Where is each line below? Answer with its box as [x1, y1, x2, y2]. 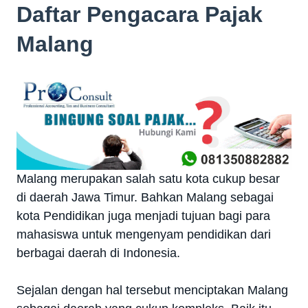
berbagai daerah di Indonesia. [16, 246, 180, 261]
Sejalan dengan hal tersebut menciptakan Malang [16, 283, 288, 298]
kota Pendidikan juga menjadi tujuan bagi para [16, 209, 270, 223]
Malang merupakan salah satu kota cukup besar [16, 172, 280, 186]
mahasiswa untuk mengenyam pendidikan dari [16, 228, 271, 242]
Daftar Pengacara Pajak [16, 2, 263, 27]
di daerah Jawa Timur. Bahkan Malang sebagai [16, 190, 274, 205]
